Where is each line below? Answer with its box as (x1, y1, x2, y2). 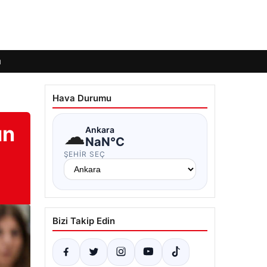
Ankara (85, 124, 114, 135)
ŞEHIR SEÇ (63, 150, 106, 159)
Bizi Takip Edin (52, 215, 115, 226)
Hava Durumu (52, 92, 111, 104)
